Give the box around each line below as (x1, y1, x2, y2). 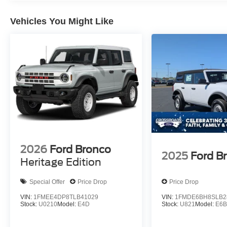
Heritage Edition (20, 156, 101, 169)
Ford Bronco (50, 143, 111, 156)
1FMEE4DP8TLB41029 (33, 194, 98, 201)
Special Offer (29, 178, 65, 185)
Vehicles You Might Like (10, 16, 113, 27)
